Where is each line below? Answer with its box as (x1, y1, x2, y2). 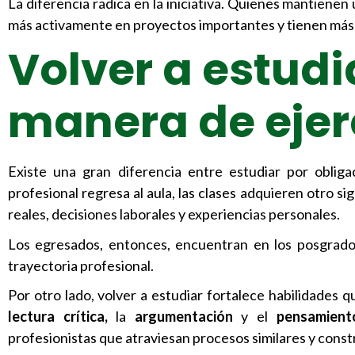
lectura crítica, (8, 307, 108, 325)
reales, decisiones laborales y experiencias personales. (8, 205, 340, 223)
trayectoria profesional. (8, 256, 154, 274)
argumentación (134, 307, 233, 325)
